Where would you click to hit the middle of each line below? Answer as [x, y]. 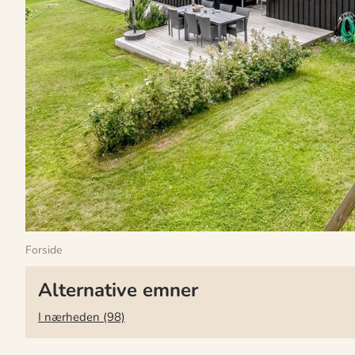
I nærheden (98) [82, 317]
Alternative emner [118, 290]
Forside [44, 250]
